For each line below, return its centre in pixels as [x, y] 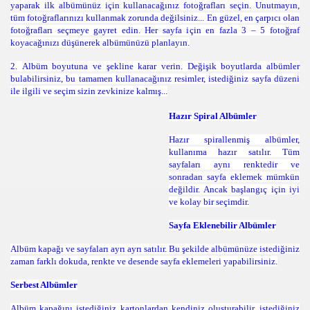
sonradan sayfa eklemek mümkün [234, 177]
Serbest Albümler [44, 285]
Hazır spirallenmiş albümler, [234, 139]
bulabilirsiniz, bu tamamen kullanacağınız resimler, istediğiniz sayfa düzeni [155, 79]
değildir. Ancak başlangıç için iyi [234, 189]
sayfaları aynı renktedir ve [234, 164]
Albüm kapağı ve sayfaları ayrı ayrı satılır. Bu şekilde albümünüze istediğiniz [155, 249]
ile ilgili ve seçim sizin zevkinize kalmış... [89, 91]
